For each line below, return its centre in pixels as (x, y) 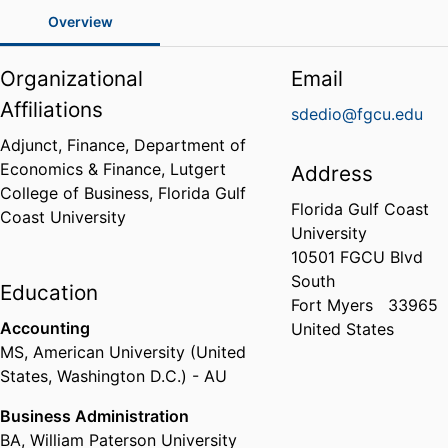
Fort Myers (332, 305)
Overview (80, 22)
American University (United (139, 352)
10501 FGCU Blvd (357, 257)
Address (332, 174)
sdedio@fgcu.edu (357, 114)
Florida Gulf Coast (360, 209)
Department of (190, 145)
